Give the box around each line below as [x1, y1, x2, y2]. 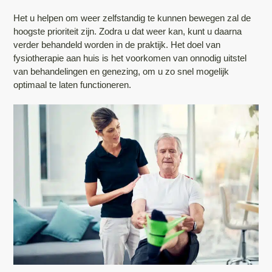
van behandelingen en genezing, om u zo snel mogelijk [13, 66, 229, 76]
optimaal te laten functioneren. [13, 79, 132, 90]
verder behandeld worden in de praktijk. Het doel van [13, 39, 221, 50]
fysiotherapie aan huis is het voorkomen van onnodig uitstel [13, 52, 247, 63]
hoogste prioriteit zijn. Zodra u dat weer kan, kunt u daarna [13, 25, 242, 36]
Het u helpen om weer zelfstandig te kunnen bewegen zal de [13, 12, 251, 23]
